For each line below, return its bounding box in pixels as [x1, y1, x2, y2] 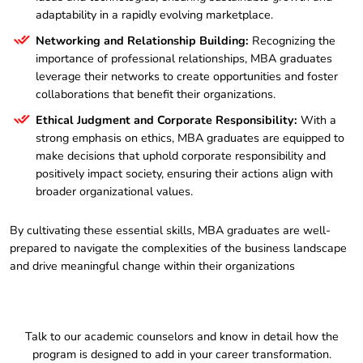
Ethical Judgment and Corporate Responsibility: [36, 111, 297, 128]
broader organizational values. [36, 182, 193, 199]
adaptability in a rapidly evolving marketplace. [36, 6, 273, 23]
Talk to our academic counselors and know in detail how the [24, 327, 339, 344]
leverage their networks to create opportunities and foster [36, 67, 338, 84]
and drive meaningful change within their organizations [10, 257, 295, 274]
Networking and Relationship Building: [36, 32, 249, 49]
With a [297, 111, 336, 128]
